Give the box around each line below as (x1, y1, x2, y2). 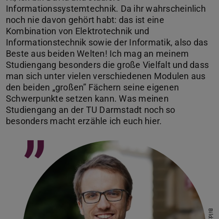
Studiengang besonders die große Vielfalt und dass (6, 60, 209, 70)
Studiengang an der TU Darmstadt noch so (6, 105, 175, 115)
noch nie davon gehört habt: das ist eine (6, 15, 164, 25)
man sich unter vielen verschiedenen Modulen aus (6, 71, 206, 82)
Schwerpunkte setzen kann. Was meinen (6, 93, 169, 104)
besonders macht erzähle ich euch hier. (6, 116, 162, 127)
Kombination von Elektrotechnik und (6, 26, 150, 37)
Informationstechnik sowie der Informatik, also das (6, 37, 208, 48)
